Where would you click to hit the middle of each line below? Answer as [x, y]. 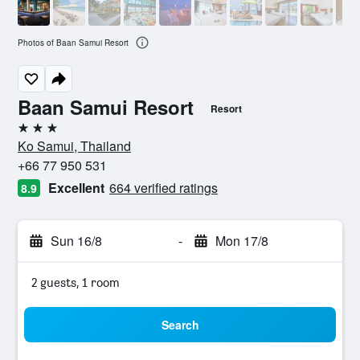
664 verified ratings [164, 188]
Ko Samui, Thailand [74, 146]
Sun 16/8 [76, 241]
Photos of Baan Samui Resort [73, 43]
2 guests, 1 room [76, 282]
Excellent [76, 188]
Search [180, 325]
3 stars [35, 134]
